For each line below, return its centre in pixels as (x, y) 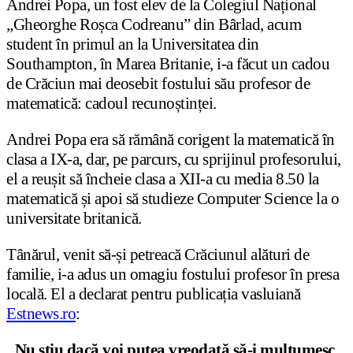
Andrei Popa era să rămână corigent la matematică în (171, 139)
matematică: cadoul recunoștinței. (111, 103)
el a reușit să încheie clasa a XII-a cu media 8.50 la (163, 178)
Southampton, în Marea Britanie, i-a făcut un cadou (168, 63)
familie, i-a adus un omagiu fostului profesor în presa (173, 274)
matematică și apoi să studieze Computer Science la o (173, 198)
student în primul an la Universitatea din (133, 44)
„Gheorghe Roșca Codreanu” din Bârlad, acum (154, 24)
